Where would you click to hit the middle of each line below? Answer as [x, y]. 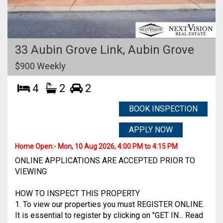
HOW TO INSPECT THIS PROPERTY [77, 193]
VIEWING [31, 171]
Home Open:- [36, 146]
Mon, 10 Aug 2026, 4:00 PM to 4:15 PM [118, 146]
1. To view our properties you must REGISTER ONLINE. [110, 204]
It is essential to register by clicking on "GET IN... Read [109, 215]
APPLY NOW [151, 130]
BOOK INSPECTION [163, 109]
